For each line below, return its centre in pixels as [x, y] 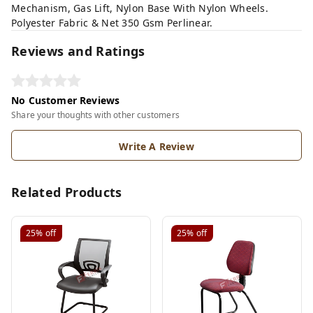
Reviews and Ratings [78, 51]
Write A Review [156, 146]
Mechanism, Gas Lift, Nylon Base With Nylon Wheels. [140, 8]
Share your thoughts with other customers [95, 115]
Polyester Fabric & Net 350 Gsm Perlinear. [112, 23]
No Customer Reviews [66, 100]
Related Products [67, 192]
